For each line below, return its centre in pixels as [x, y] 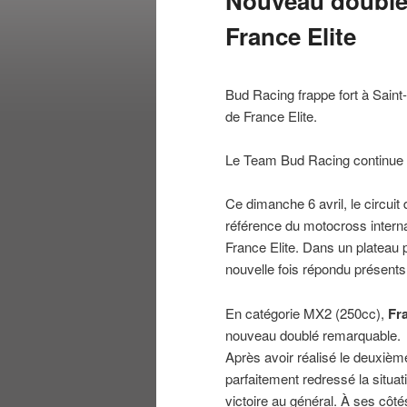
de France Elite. [271, 115]
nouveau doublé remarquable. [313, 334]
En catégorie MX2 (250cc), [307, 313]
